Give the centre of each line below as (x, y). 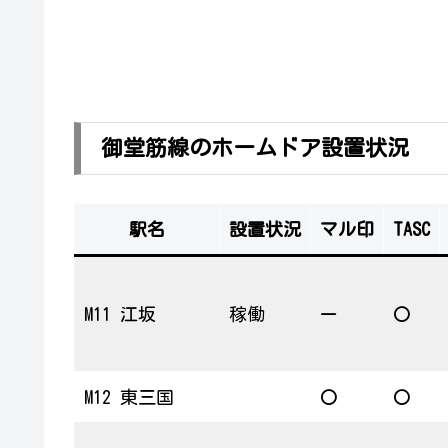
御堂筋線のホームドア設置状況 (255, 147)
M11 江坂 (120, 313)
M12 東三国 (129, 396)
